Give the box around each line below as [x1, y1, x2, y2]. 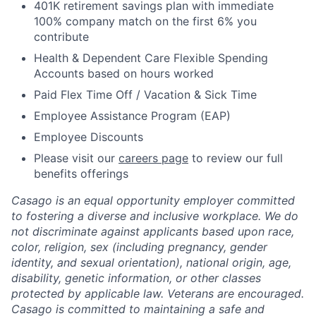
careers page [119, 151, 188, 165]
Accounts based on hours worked [34, 66, 214, 80]
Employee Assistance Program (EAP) [34, 109, 231, 123]
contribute [34, 30, 89, 44]
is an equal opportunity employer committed [52, 193, 295, 207]
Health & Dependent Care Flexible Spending [34, 51, 268, 65]
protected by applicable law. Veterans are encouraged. [11, 286, 304, 300]
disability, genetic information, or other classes [11, 271, 261, 285]
